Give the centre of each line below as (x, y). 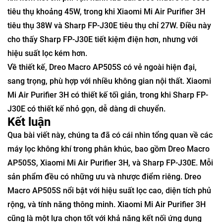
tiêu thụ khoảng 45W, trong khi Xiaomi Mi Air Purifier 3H (106, 12)
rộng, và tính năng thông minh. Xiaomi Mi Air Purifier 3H (107, 205)
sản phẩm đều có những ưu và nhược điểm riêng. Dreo (104, 177)
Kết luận (29, 122)
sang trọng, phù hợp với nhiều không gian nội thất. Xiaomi (109, 81)
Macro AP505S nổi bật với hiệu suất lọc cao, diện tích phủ (109, 191)
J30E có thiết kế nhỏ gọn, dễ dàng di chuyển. (86, 109)
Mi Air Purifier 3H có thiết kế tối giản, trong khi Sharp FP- (108, 95)
